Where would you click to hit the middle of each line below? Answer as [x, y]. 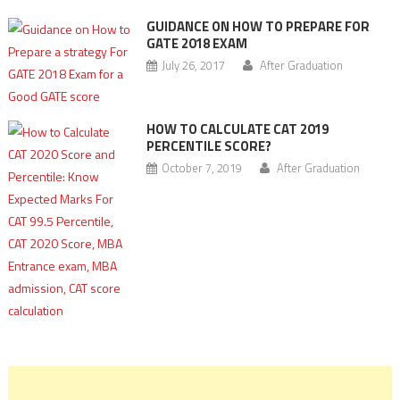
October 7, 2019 [201, 168]
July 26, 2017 [193, 65]
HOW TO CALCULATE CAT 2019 [237, 129]
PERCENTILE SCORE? [208, 146]
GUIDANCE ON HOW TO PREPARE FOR [258, 26]
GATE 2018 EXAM [196, 43]
